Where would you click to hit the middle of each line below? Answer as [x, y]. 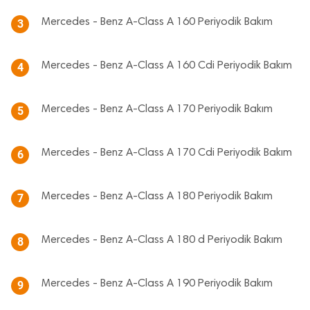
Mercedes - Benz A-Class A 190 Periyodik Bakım [157, 284]
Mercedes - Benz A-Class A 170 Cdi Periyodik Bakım [167, 153]
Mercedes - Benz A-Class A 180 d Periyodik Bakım [162, 240]
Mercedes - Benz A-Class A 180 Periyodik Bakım [157, 197]
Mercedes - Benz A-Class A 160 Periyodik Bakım [157, 22]
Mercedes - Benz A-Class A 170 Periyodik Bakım [157, 109]
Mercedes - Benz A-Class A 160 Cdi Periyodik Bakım [167, 66]
